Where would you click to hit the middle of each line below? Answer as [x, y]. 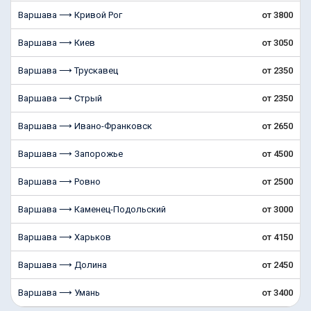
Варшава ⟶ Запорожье [70, 154]
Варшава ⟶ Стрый [60, 98]
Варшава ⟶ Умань [59, 293]
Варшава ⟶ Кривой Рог [70, 15]
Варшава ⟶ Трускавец [68, 70]
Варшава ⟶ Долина [62, 265]
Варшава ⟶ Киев [57, 43]
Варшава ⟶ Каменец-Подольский [92, 209]
